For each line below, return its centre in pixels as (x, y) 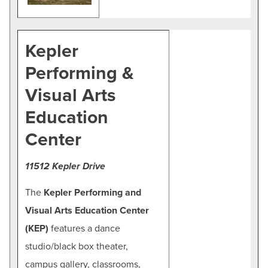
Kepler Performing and (92, 192)
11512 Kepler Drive (65, 166)
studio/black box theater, (77, 246)
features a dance (84, 228)
